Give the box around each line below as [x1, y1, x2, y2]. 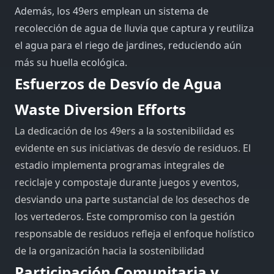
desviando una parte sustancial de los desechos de [15, 192, 250, 206]
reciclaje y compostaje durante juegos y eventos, [15, 175, 239, 189]
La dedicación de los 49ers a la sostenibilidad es [15, 124, 234, 138]
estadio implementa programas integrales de [15, 158, 224, 172]
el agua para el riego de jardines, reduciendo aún [15, 38, 242, 52]
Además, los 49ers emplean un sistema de [15, 4, 209, 18]
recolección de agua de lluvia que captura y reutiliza [15, 21, 254, 35]
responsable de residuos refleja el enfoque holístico [15, 226, 254, 240]
